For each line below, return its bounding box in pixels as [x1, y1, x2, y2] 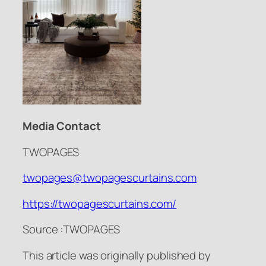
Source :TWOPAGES [23, 221, 120, 237]
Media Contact [23, 118, 101, 134]
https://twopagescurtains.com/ [23, 195, 177, 211]
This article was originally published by [23, 247, 211, 263]
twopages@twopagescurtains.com [23, 170, 197, 186]
